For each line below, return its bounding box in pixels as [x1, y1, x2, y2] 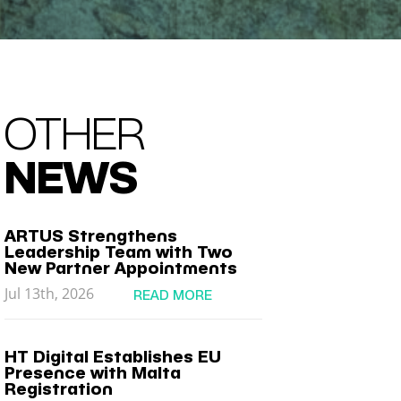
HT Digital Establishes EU [4, 346, 222, 367]
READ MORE [133, 287, 213, 303]
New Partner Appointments [4, 258, 238, 278]
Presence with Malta [4, 363, 182, 383]
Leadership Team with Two [4, 242, 234, 262]
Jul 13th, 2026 [4, 284, 95, 303]
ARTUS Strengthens [4, 226, 178, 246]
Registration [4, 379, 114, 399]
